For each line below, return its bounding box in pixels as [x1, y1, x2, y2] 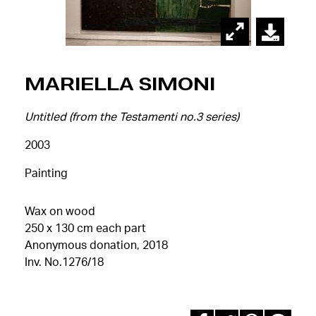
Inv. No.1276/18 [25, 254, 104, 269]
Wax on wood [25, 203, 95, 218]
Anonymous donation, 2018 [25, 237, 168, 252]
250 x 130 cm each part [25, 220, 146, 235]
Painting [25, 165, 68, 180]
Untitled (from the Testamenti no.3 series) [25, 109, 239, 123]
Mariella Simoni [25, 73, 215, 95]
